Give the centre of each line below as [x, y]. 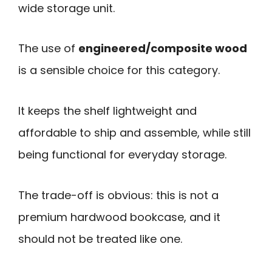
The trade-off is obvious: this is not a [118, 195]
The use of [48, 49]
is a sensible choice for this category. [119, 70]
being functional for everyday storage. [122, 155]
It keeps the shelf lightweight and [107, 111]
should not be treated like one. [100, 239]
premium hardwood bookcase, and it [119, 217]
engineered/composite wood [163, 49]
